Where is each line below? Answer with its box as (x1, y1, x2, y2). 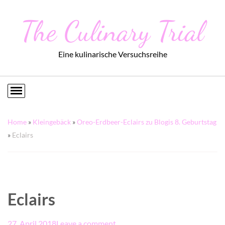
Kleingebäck (33, 118, 71, 126)
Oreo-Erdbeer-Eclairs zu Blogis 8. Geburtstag (77, 118, 216, 126)
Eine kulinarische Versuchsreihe (58, 49, 167, 59)
